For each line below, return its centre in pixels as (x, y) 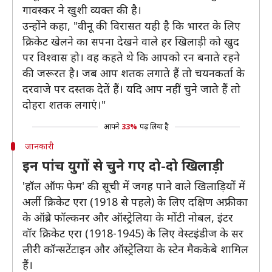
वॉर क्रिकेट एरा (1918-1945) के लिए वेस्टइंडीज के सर (133, 233)
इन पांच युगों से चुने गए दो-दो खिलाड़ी (123, 165)
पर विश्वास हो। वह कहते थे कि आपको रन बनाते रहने (131, 57)
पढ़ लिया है (154, 127)
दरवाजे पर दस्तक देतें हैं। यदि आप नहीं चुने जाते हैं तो (131, 89)
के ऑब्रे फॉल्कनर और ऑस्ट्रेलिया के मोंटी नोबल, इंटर (128, 217)
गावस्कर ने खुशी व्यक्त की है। (82, 10)
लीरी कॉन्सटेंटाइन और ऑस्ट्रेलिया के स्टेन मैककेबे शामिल (135, 249)
